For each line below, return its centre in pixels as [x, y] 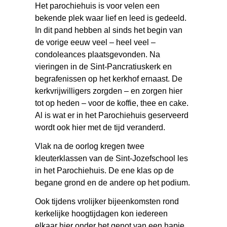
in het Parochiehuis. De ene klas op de [105, 170]
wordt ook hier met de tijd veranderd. [100, 127]
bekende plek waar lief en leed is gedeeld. [111, 18]
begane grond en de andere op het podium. [113, 182]
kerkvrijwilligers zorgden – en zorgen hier [109, 91]
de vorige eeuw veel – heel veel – [96, 42]
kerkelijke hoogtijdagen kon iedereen [102, 213]
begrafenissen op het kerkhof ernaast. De [109, 79]
